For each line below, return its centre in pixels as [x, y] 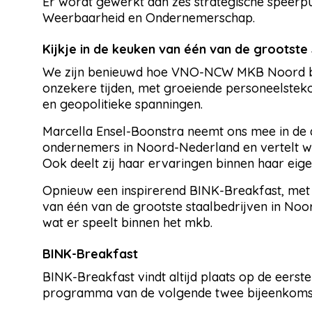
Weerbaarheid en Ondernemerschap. [149, 18]
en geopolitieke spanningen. [123, 104]
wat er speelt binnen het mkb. [127, 223]
